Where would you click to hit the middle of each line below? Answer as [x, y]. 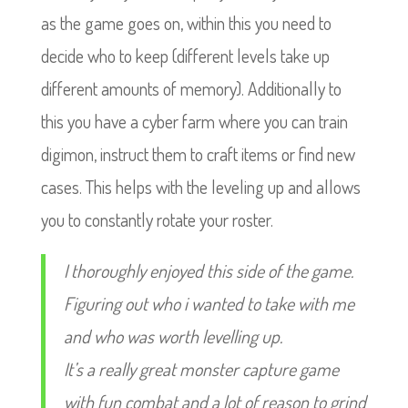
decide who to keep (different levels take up [185, 56]
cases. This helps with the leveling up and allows [200, 187]
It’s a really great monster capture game [201, 369]
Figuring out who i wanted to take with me [209, 303]
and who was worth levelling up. [173, 336]
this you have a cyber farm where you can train [194, 121]
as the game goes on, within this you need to [186, 23]
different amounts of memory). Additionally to [191, 88]
